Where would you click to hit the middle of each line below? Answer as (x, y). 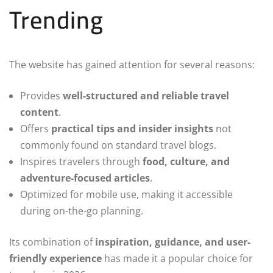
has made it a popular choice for (177, 259)
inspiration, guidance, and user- (173, 242)
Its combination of (52, 242)
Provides (41, 96)
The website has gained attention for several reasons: (132, 65)
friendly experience (55, 259)
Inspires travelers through (81, 162)
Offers (36, 129)
